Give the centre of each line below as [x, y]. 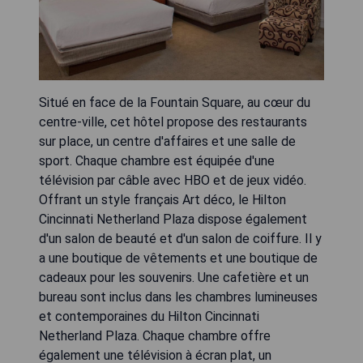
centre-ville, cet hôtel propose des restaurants [173, 122]
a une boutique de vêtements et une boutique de [178, 258]
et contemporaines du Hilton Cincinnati [149, 317]
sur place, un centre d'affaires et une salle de [167, 142]
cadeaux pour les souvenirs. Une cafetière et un [174, 278]
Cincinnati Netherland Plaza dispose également [173, 220]
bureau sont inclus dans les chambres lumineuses [178, 297]
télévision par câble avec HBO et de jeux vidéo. [173, 181]
